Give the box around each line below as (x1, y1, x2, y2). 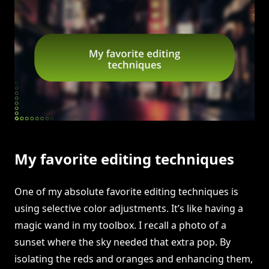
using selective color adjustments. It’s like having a (14, 202, 243, 216)
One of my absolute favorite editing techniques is (14, 185, 238, 199)
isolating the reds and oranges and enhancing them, (14, 252, 253, 266)
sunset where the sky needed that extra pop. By (14, 235, 231, 249)
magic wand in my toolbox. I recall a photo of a (14, 219, 226, 232)
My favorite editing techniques (14, 149, 234, 169)
